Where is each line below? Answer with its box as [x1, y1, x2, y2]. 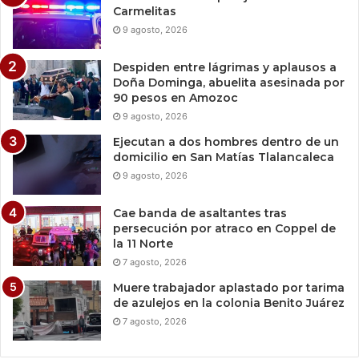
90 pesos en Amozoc [113, 91, 241, 106]
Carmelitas [113, 4, 176, 19]
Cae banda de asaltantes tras [113, 206, 287, 221]
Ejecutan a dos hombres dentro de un [113, 135, 339, 150]
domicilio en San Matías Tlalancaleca [113, 150, 334, 165]
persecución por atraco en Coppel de [113, 221, 336, 236]
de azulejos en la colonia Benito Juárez [113, 296, 345, 311]
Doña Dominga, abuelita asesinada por [113, 75, 345, 91]
